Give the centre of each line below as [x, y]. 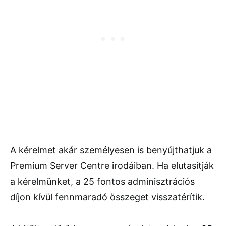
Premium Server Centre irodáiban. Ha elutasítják [112, 165]
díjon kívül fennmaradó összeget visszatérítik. [107, 197]
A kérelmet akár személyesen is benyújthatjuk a [111, 150]
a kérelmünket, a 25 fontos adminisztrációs [102, 181]
